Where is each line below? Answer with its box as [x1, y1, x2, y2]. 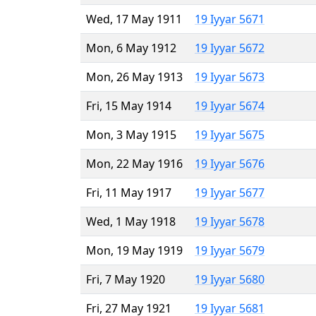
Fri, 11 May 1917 [86, 184, 171, 200]
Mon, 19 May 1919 [86, 242, 183, 258]
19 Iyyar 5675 [195, 126, 265, 142]
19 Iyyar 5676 [195, 155, 265, 171]
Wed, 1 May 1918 [86, 213, 176, 229]
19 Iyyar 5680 [195, 271, 265, 287]
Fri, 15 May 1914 [86, 97, 171, 114]
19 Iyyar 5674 [195, 97, 265, 114]
